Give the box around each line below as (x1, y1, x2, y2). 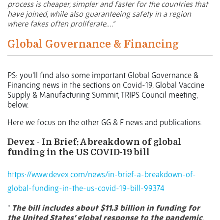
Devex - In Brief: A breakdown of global (7, 137, 181, 147)
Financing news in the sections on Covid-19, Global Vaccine (7, 80, 204, 90)
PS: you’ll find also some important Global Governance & (7, 70, 198, 81)
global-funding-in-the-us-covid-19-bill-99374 (7, 183, 165, 193)
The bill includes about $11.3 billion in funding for (12, 203, 200, 213)
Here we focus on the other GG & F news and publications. (7, 117, 202, 128)
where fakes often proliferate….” (7, 19, 114, 29)
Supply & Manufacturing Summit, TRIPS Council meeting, (7, 90, 197, 100)
